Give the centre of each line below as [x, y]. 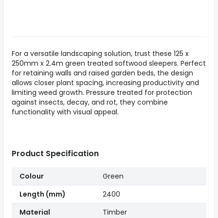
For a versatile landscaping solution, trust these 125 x [100, 54]
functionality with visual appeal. [65, 112]
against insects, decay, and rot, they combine [90, 102]
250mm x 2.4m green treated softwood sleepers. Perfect [109, 64]
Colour [32, 176]
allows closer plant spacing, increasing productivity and [105, 83]
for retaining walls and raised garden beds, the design [102, 73]
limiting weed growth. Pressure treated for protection [102, 93]
